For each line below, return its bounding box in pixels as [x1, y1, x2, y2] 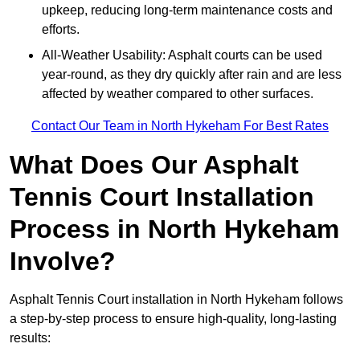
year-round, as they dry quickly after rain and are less [42, 67, 342, 82]
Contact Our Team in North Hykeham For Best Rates [31, 119, 329, 133]
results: [10, 331, 51, 346]
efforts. [42, 22, 80, 37]
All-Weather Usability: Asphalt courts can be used [42, 48, 322, 63]
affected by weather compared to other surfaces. [42, 87, 317, 101]
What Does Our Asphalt [10, 150, 299, 180]
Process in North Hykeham [10, 215, 339, 244]
